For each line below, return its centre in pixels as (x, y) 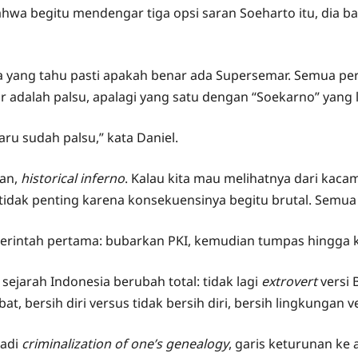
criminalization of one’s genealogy (125, 344)
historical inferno (73, 178)
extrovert (291, 281)
